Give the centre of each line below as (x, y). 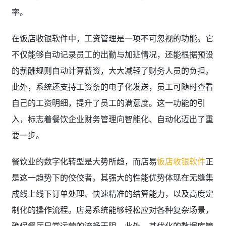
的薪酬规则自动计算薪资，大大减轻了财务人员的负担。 (112, 70)
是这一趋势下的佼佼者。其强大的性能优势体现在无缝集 (112, 177)
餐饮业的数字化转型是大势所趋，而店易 (84, 161)
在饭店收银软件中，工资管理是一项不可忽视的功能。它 (112, 38)
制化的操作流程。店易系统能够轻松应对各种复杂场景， (112, 210)
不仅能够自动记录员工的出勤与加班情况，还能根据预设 (112, 54)
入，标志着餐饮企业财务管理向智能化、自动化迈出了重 (112, 119)
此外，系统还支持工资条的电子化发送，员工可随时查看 (112, 87)
